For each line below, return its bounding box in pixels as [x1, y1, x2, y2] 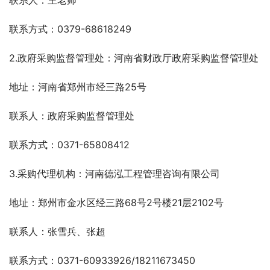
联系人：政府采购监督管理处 [9, 110, 134, 122]
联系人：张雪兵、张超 [9, 225, 105, 238]
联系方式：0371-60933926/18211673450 [9, 254, 195, 267]
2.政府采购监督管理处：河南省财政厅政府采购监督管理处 [9, 52, 259, 64]
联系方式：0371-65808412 [9, 139, 130, 151]
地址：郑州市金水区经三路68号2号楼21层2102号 [9, 196, 224, 209]
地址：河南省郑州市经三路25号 [9, 81, 146, 93]
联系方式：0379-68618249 [9, 23, 131, 36]
